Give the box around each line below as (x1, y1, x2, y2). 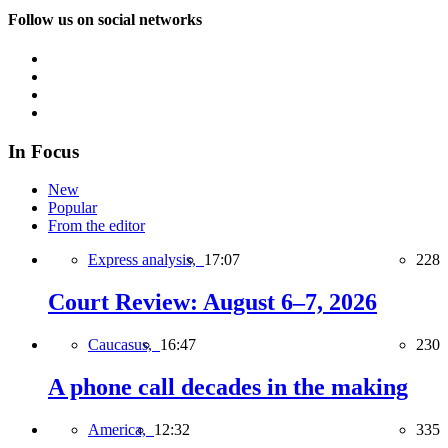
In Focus (8, 140, 79, 162)
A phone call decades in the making (48, 374, 408, 401)
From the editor (48, 217, 145, 235)
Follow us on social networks (8, 10, 202, 28)
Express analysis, (88, 251, 204, 269)
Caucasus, (88, 336, 160, 354)
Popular (48, 199, 97, 217)
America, (88, 420, 154, 438)
